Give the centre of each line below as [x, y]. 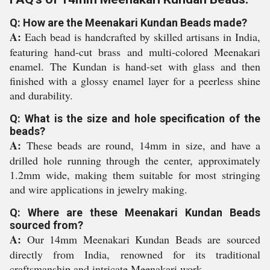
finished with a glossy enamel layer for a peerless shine [135, 81]
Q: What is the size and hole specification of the [135, 118]
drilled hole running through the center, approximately [135, 160]
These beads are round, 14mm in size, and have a [141, 145]
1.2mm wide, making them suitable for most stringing [135, 175]
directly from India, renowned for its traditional [135, 254]
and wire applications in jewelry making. [99, 189]
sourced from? [46, 225]
